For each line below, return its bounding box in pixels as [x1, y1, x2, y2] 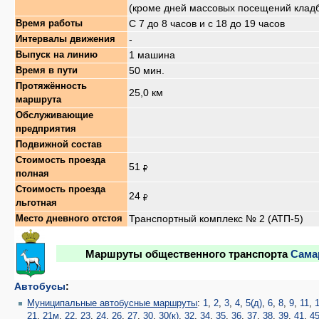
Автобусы [14, 281, 66, 293]
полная [16, 169, 49, 179]
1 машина [129, 49, 175, 61]
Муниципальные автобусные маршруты [27, 298, 198, 308]
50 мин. [129, 65, 164, 77]
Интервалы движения [16, 34, 115, 45]
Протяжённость [16, 81, 87, 92]
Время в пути [16, 66, 78, 76]
